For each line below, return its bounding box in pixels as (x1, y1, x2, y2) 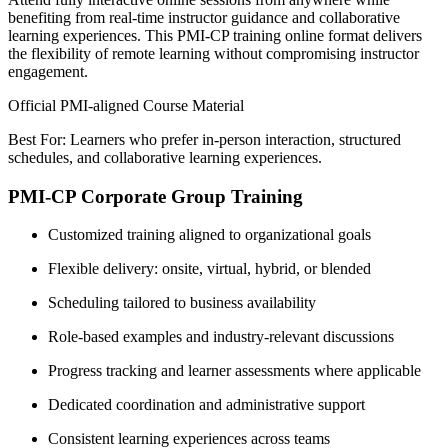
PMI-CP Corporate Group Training (8, 185, 303, 207)
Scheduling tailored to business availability (48, 294, 316, 312)
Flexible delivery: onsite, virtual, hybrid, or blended (48, 260, 371, 278)
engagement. (8, 62, 88, 80)
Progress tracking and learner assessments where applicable (48, 362, 421, 380)
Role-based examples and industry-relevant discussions (48, 328, 394, 346)
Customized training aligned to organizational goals (48, 226, 371, 244)
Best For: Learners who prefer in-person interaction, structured (8, 130, 401, 148)
